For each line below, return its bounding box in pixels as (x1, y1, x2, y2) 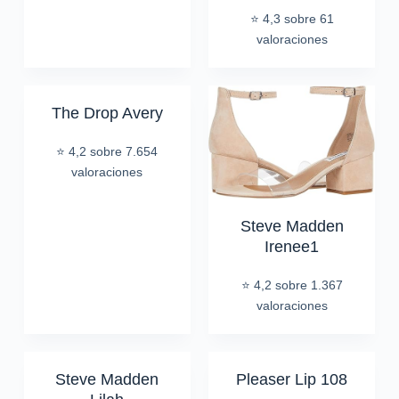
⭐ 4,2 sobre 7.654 (56, 143, 159, 159)
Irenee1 (265, 237, 320, 256)
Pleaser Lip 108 (236, 370, 348, 388)
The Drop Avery (51, 103, 163, 122)
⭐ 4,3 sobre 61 (249, 11, 334, 26)
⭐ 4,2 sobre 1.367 (240, 277, 343, 292)
